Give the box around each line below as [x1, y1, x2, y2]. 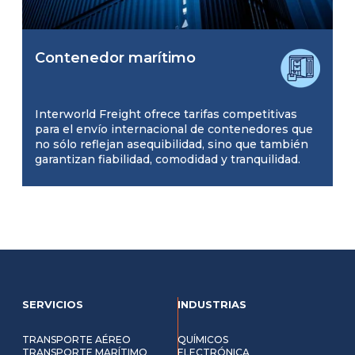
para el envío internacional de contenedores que [35, 121, 313, 136]
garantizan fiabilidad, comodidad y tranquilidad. [35, 151, 300, 166]
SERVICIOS [22, 297, 83, 311]
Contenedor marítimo [35, 48, 196, 67]
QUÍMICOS [177, 333, 228, 345]
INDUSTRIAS [177, 297, 246, 311]
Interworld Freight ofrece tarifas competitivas [35, 106, 297, 121]
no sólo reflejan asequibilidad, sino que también [35, 136, 308, 151]
